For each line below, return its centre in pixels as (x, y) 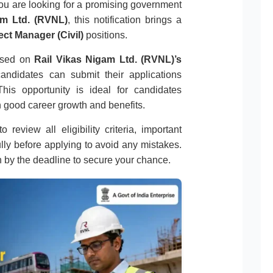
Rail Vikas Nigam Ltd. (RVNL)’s (108, 60)
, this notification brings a (125, 20)
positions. (106, 35)
